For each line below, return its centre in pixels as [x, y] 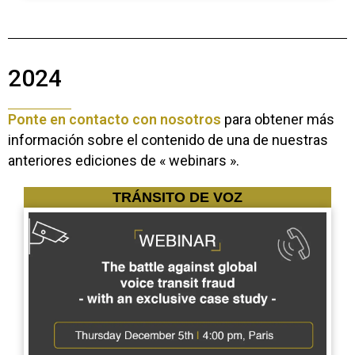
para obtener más [278, 119]
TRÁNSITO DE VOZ [177, 197]
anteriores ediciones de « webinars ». [124, 160]
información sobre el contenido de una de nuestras [168, 140]
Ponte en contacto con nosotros [115, 119]
